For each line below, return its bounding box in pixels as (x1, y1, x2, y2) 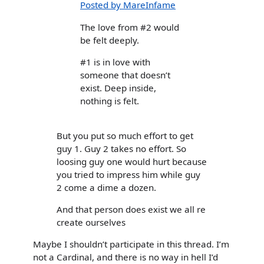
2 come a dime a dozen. (57, 181, 156, 193)
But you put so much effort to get (57, 129, 193, 141)
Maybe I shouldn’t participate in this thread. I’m (33, 238, 229, 250)
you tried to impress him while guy (57, 168, 200, 180)
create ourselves (57, 216, 126, 229)
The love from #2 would (80, 21, 179, 33)
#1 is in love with (80, 55, 150, 68)
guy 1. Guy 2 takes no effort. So (57, 142, 186, 154)
